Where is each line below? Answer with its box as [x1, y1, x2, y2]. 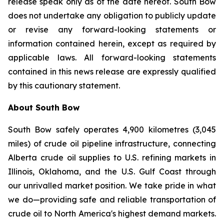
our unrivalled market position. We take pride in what [8, 180, 216, 190]
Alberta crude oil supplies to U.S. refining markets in [8, 152, 216, 162]
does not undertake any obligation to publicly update [8, 10, 216, 20]
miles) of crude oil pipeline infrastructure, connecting [8, 138, 216, 148]
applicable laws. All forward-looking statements [8, 52, 216, 62]
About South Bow [8, 102, 79, 112]
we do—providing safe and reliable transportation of [8, 194, 216, 204]
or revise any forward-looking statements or [8, 24, 216, 34]
